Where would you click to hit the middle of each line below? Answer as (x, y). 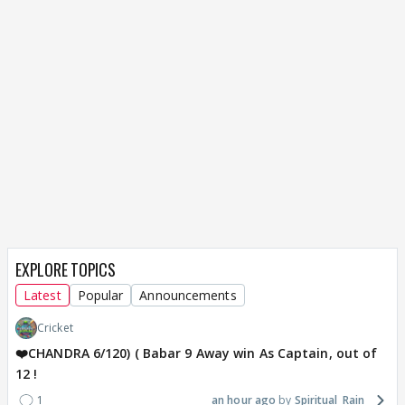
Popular (100, 296)
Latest (42, 296)
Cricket (55, 328)
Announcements (188, 296)
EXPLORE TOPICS (66, 270)
